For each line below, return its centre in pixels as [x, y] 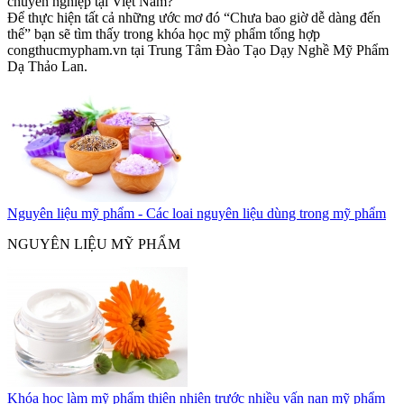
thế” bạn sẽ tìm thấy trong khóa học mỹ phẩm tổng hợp [164, 34]
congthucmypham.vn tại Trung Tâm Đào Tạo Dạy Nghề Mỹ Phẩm [198, 50]
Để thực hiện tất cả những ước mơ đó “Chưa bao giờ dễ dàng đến [194, 18]
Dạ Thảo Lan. [47, 67]
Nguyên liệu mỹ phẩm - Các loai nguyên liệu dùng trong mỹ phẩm [197, 214]
